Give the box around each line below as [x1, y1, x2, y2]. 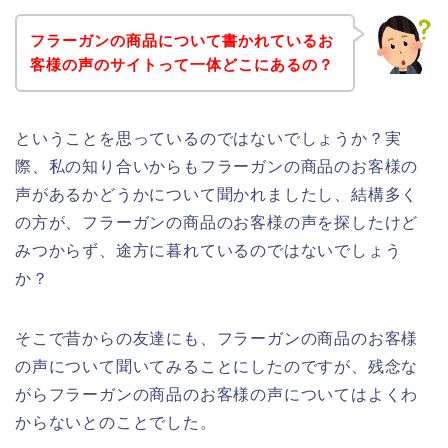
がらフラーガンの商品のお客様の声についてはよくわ [15, 385, 419, 403]
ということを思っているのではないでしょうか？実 [15, 129, 402, 147]
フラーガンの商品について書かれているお [29, 31, 334, 49]
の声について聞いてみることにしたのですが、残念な [15, 357, 419, 375]
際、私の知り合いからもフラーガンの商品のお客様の [15, 157, 419, 175]
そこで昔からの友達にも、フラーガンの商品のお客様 [15, 329, 419, 347]
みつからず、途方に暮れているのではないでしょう [15, 241, 402, 259]
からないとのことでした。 [15, 413, 217, 431]
